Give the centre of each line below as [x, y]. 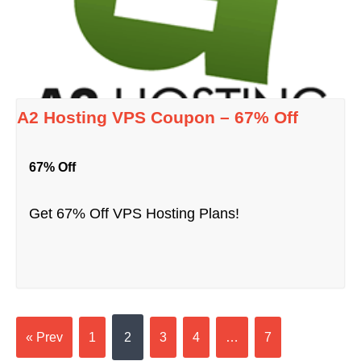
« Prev [44, 338]
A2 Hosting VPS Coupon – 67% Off [158, 118]
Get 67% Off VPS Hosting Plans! [135, 214]
